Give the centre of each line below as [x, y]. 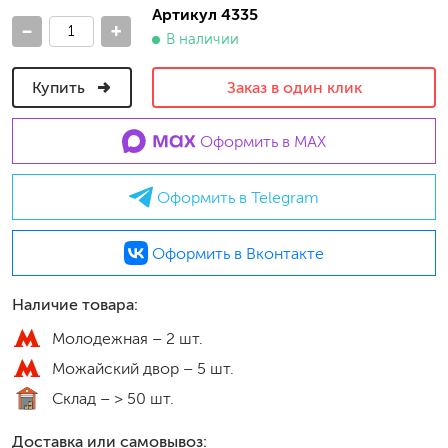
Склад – [83, 398]
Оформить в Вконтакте [236, 253]
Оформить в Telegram [236, 197]
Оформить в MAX [261, 141]
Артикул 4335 [205, 14]
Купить [60, 87]
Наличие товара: [75, 304]
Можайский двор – [124, 368]
